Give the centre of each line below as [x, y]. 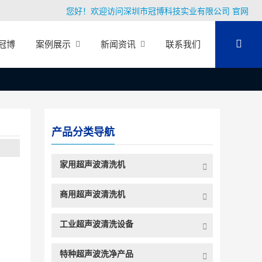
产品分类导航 [83, 132]
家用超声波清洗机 [92, 164]
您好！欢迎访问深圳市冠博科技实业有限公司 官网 [157, 11]
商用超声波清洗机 [92, 194]
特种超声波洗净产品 [96, 254]
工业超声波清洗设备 [96, 224]
